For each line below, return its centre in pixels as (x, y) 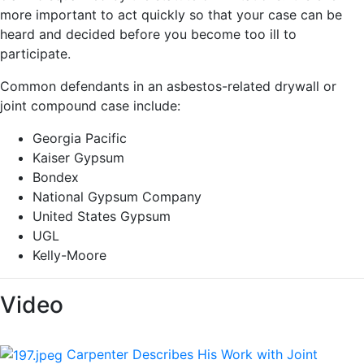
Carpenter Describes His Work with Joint (192, 354)
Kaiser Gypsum (78, 157)
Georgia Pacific (80, 138)
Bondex (56, 177)
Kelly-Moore (69, 255)
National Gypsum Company (117, 196)
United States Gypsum (102, 216)
